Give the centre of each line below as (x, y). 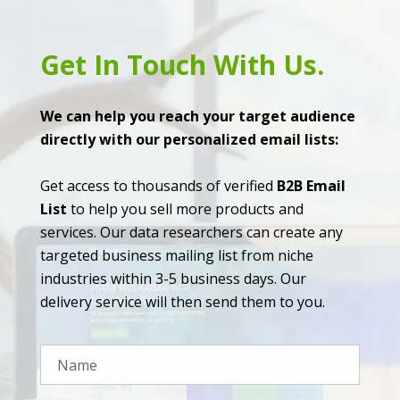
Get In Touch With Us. (182, 65)
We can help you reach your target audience (198, 117)
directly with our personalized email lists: (189, 140)
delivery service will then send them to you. (183, 302)
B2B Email (311, 186)
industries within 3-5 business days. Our (173, 279)
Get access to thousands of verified (158, 186)
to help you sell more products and (185, 209)
